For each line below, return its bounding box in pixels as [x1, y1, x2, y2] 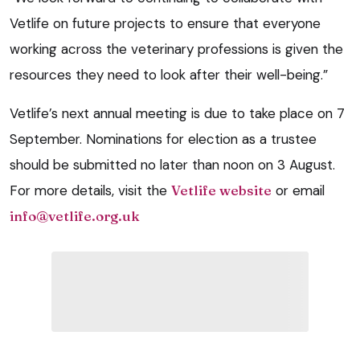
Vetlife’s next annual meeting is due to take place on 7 [10, 104, 345, 122]
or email [272, 181, 325, 199]
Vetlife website [171, 181, 272, 198]
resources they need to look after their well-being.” [10, 65, 328, 84]
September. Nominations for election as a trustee [10, 129, 317, 148]
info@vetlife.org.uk [10, 207, 140, 224]
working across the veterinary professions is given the [10, 39, 343, 58]
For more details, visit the [10, 181, 171, 199]
